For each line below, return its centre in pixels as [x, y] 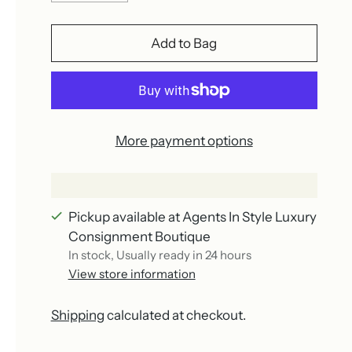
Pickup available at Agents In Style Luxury [192, 216]
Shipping [77, 315]
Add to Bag [184, 43]
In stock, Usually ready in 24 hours [159, 255]
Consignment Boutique [139, 236]
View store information [132, 273]
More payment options [184, 140]
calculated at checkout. [175, 315]
